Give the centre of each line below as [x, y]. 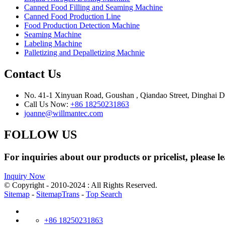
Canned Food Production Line [72, 16]
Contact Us [32, 74]
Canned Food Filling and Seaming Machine [93, 7]
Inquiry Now [25, 176]
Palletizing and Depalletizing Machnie [84, 52]
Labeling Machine [53, 43]
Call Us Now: [47, 104]
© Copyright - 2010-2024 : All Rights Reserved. [81, 185]
